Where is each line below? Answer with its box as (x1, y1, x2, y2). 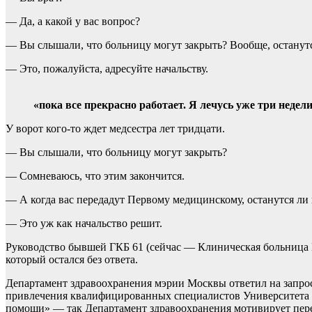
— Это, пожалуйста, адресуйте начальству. (6, 63, 208, 75)
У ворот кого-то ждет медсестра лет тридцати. (6, 123, 225, 135)
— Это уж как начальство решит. (6, 217, 162, 230)
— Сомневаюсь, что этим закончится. (6, 170, 185, 182)
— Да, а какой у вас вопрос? (6, 15, 140, 28)
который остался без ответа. (6, 253, 138, 266)
